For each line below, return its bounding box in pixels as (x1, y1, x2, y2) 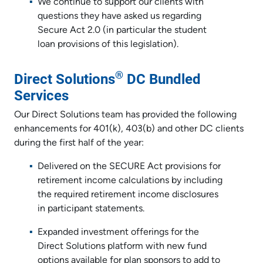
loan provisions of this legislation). (38, 39, 178, 49)
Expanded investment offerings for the (38, 227, 199, 237)
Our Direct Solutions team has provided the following (14, 110, 237, 120)
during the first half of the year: (14, 138, 144, 148)
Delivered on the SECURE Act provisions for (38, 161, 221, 171)
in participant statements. (38, 204, 144, 214)
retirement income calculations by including (38, 176, 222, 186)
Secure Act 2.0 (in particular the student (38, 25, 207, 35)
